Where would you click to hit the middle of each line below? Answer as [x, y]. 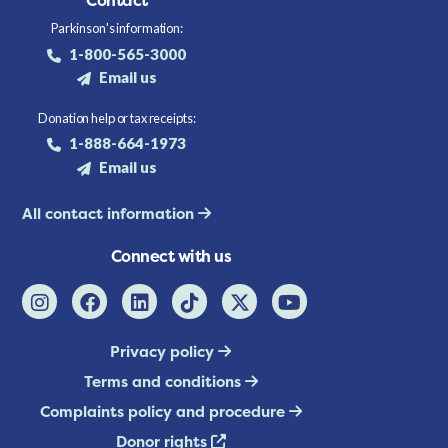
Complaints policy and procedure [164, 411]
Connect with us [171, 255]
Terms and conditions [164, 381]
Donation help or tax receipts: [117, 117]
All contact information [110, 214]
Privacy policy [164, 351]
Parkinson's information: [116, 28]
